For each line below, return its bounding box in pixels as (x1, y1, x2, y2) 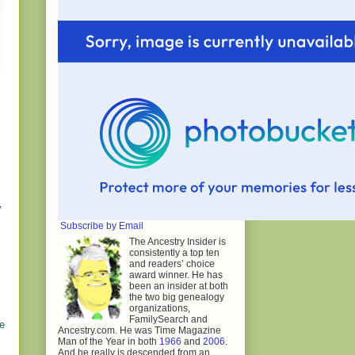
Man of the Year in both (58, 335, 159, 347)
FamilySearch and (129, 313, 208, 325)
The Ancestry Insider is (129, 235, 226, 247)
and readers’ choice (129, 258, 215, 269)
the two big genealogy (129, 291, 224, 303)
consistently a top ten (129, 246, 219, 258)
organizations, (129, 302, 190, 314)
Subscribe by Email (60, 219, 143, 231)
